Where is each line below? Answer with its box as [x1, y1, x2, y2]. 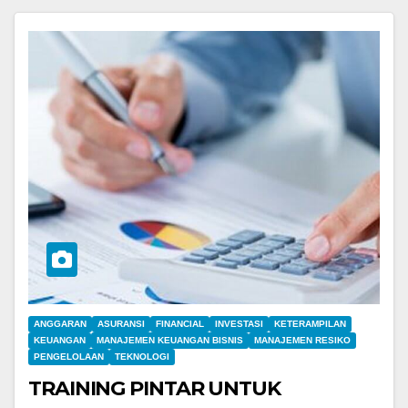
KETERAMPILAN [274, 318, 346, 329]
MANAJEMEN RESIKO [254, 334, 351, 345]
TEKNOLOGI [115, 351, 169, 362]
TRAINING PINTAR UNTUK [28, 375, 280, 401]
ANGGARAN [34, 318, 87, 329]
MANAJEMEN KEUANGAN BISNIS [97, 334, 243, 345]
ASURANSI [97, 318, 145, 329]
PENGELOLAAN [34, 351, 104, 362]
